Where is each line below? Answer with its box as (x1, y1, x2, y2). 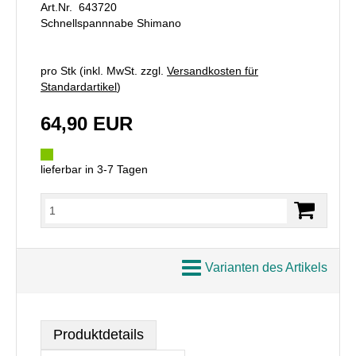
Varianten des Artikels (205, 261, 327, 274)
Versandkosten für (167, 64, 258, 77)
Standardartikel (41, 80, 117, 93)
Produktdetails (53, 327, 144, 342)
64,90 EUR (41, 113, 133, 134)
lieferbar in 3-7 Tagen (41, 163, 148, 176)
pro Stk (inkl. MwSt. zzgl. (41, 64, 167, 77)
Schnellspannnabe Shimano (41, 17, 181, 29)
